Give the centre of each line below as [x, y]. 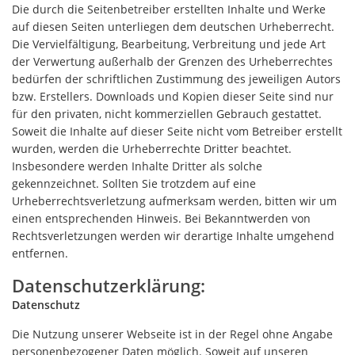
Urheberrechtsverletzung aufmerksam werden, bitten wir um [174, 201]
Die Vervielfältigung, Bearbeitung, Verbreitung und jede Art [169, 44]
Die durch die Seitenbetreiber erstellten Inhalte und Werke [169, 9]
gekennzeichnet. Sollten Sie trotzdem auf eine [134, 183]
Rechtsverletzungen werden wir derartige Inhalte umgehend [173, 236]
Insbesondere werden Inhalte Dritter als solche [137, 166]
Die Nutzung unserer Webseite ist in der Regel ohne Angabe [172, 334]
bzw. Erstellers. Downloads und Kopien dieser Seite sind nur [173, 96]
